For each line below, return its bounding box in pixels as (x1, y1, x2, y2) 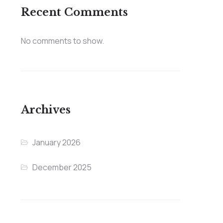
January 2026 (32, 137, 81, 148)
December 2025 (32, 162, 92, 173)
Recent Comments (20, 6, 128, 19)
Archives (20, 104, 71, 117)
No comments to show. (20, 35, 104, 47)
